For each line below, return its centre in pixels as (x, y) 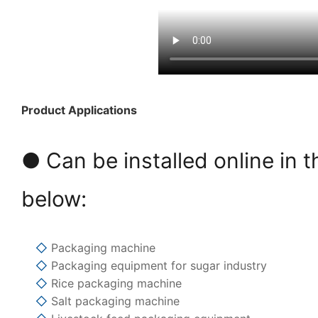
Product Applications (79, 110)
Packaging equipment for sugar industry (157, 266)
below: (54, 199)
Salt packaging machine (114, 301)
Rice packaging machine (115, 284)
